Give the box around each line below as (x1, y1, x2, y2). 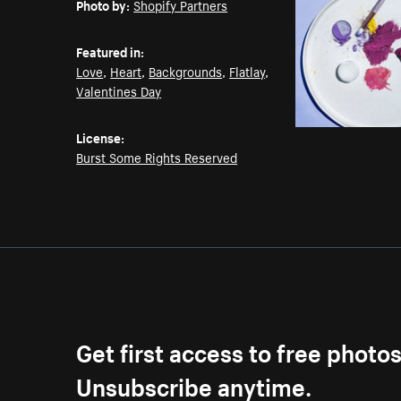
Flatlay (229, 61, 266, 81)
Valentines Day (76, 81, 162, 101)
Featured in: (76, 41, 145, 62)
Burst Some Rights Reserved (76, 147, 238, 167)
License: (76, 127, 125, 148)
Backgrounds (149, 61, 223, 81)
